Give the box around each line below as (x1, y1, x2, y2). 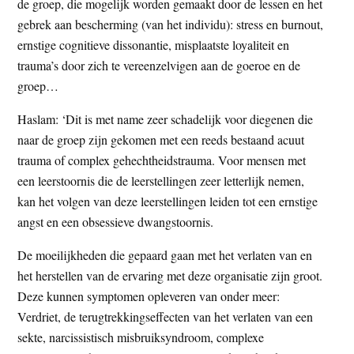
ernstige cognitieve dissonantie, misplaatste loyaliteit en (17, 36, 290, 53)
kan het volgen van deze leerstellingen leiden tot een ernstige (17, 192, 318, 209)
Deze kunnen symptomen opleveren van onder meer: (17, 287, 281, 304)
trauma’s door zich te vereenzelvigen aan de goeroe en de (17, 56, 301, 73)
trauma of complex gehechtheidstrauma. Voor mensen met (17, 151, 307, 168)
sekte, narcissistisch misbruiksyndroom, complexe (17, 328, 265, 345)
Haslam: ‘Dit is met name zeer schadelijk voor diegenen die (17, 110, 314, 127)
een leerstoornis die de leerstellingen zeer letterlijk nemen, (17, 171, 305, 189)
